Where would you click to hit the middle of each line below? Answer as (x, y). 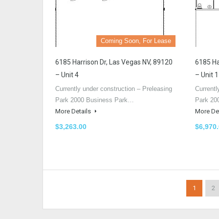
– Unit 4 (67, 75)
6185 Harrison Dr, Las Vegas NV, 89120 (114, 62)
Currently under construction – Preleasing (114, 88)
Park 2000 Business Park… (95, 100)
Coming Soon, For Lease (136, 41)
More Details (74, 111)
